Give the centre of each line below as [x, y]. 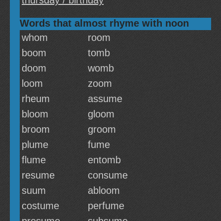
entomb [104, 160]
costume [40, 206]
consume [108, 175]
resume [38, 175]
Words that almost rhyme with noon [104, 23]
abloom [104, 190]
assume [105, 99]
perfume [106, 206]
